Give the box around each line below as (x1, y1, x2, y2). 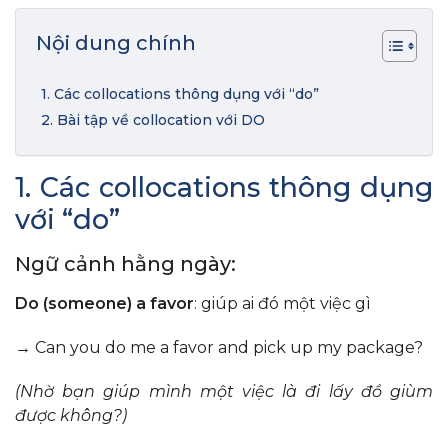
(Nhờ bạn (15, 382, 104, 402)
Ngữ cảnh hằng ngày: (15, 252, 236, 277)
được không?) (15, 406, 127, 426)
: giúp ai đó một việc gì (194, 294, 371, 314)
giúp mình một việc (103, 382, 275, 402)
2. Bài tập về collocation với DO (41, 111, 265, 130)
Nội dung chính (36, 31, 196, 56)
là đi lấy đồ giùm (274, 382, 434, 402)
